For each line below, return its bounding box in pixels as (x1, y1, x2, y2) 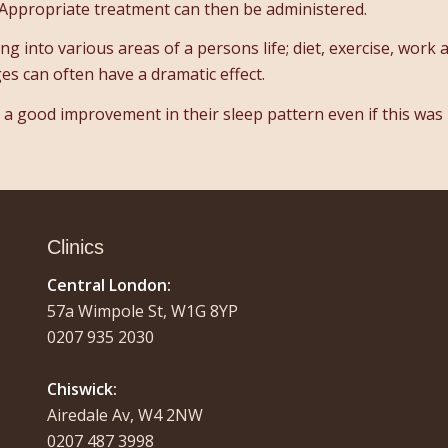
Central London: (46, 273, 171, 296)
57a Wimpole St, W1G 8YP (46, 299, 238, 322)
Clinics (46, 236, 104, 259)
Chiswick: (46, 377, 117, 400)
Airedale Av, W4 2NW (46, 403, 203, 426)
